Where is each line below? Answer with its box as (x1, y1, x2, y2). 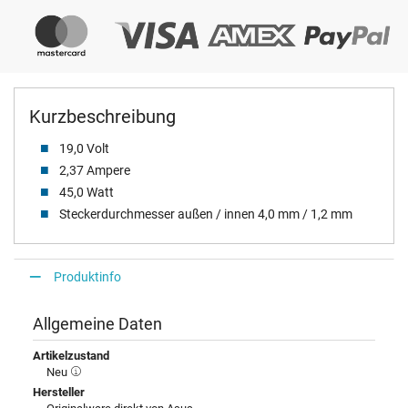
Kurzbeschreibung (29, 106, 176, 128)
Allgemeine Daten (33, 315, 162, 334)
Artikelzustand (33, 349, 109, 363)
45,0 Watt (56, 185, 114, 200)
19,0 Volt (56, 141, 109, 157)
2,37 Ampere (56, 163, 130, 178)
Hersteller (33, 385, 85, 400)
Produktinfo (54, 269, 121, 284)
